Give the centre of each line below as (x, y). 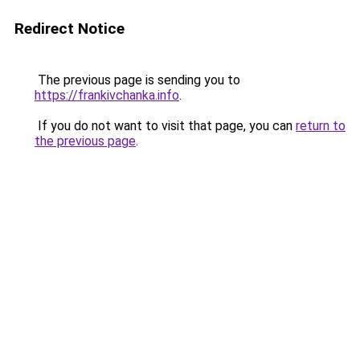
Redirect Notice (70, 29)
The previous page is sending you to (137, 80)
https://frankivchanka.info (107, 95)
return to (321, 126)
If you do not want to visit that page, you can (165, 126)
